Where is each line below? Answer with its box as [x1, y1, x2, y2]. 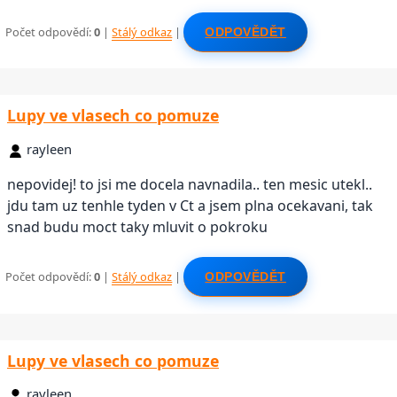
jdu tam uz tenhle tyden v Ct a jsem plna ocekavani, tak [7, 195, 373, 215]
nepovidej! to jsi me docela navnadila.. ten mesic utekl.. [7, 174, 372, 194]
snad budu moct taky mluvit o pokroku [7, 216, 268, 237]
